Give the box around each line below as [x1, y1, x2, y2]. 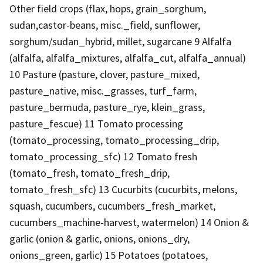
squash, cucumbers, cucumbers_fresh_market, [9, 198, 215, 213]
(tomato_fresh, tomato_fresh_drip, [9, 166, 170, 180]
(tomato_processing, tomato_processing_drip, [9, 133, 219, 147]
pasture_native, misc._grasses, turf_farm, [9, 83, 197, 97]
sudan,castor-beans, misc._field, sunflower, [9, 18, 200, 32]
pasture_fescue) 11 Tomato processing [9, 116, 183, 130]
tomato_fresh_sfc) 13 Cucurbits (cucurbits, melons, [9, 182, 237, 196]
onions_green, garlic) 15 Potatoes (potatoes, [9, 248, 208, 262]
